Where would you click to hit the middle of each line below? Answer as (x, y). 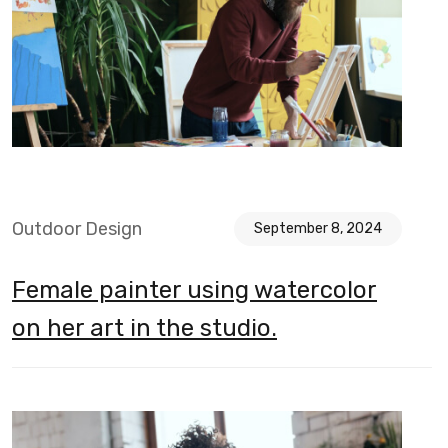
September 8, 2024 (318, 229)
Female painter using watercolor (194, 290)
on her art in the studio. (144, 328)
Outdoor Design (77, 229)
